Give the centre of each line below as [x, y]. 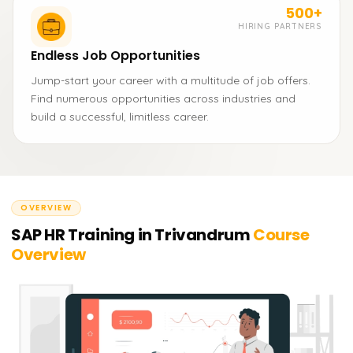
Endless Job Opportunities [115, 56]
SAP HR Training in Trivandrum [131, 235]
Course [280, 235]
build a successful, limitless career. [120, 117]
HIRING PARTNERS [280, 26]
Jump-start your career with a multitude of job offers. [171, 80]
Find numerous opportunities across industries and [163, 98]
